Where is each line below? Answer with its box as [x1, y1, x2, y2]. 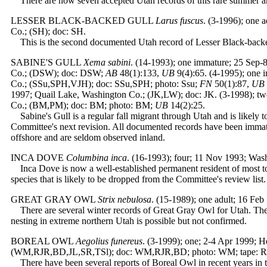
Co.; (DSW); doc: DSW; [11, 68, 105, 78]
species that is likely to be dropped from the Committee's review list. [11, 174, 266, 184]
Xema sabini [83, 57, 131, 67]
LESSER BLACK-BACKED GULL [11, 15, 153, 26]
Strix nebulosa [98, 194, 151, 204]
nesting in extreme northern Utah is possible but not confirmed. [11, 216, 247, 226]
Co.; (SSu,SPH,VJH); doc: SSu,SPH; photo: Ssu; [11, 79, 200, 89]
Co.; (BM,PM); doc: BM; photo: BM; [11, 100, 155, 110]
